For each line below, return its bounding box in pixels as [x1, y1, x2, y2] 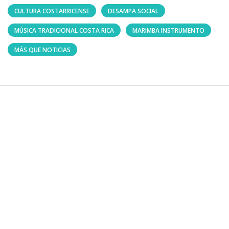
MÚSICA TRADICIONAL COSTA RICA [14, 26, 114, 35]
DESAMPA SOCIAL [108, 7, 158, 16]
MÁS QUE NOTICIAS [14, 45, 71, 55]
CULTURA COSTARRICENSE [14, 7, 89, 16]
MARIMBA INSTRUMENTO [132, 26, 204, 35]
